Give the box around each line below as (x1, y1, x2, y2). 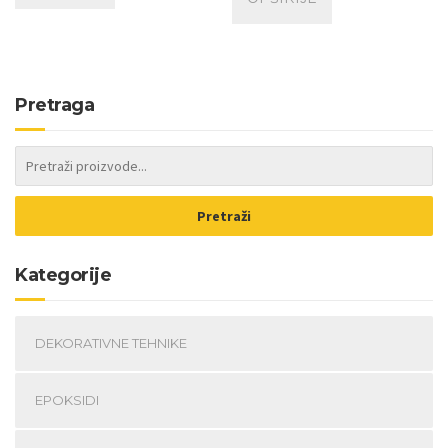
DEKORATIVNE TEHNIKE (35, 335, 187, 352)
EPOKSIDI (35, 392, 99, 409)
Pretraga (15, 94, 94, 117)
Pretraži (197, 206, 251, 225)
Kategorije (15, 264, 111, 287)
